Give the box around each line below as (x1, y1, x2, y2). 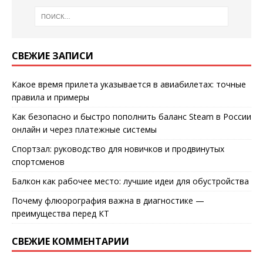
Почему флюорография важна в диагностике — (12, 195, 204, 207)
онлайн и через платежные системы (12, 124, 157, 136)
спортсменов (12, 156, 65, 168)
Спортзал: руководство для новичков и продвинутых (12, 143, 224, 155)
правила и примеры (12, 92, 89, 103)
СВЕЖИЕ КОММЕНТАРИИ (12, 235, 129, 248)
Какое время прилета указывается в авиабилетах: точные (12, 79, 246, 90)
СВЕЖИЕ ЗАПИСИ (12, 49, 93, 63)
